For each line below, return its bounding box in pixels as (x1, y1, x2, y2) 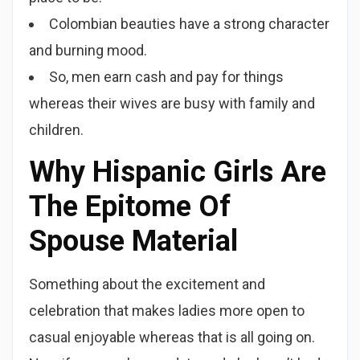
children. (29, 121, 84, 138)
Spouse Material (29, 224, 238, 258)
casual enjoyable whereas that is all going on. (29, 329, 315, 346)
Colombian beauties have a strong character (49, 15, 329, 32)
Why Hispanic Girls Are (29, 155, 326, 189)
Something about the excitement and (29, 276, 265, 292)
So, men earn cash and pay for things (49, 68, 284, 85)
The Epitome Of (29, 190, 231, 223)
